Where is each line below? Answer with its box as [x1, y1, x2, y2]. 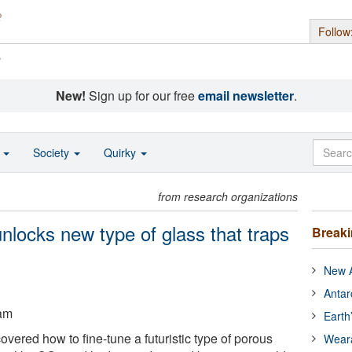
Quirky [104, 145, 139, 160]
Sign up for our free [85, 86, 198, 104]
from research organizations [158, 189, 299, 204]
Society [33, 145, 72, 160]
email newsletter [197, 86, 294, 104]
